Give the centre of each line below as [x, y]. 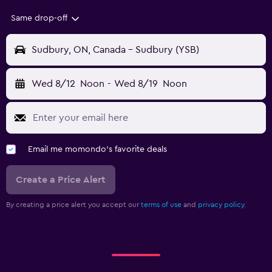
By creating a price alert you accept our [73, 205]
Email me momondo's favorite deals [97, 150]
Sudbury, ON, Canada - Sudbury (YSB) [115, 50]
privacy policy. [222, 205]
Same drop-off [39, 19]
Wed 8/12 [53, 84]
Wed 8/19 [136, 84]
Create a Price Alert [61, 180]
